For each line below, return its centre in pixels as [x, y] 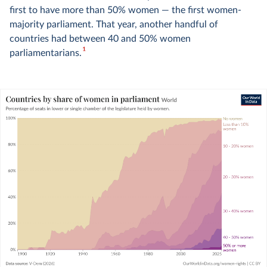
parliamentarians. [46, 53]
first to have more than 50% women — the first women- [125, 10]
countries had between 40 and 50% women [100, 39]
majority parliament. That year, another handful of [114, 24]
